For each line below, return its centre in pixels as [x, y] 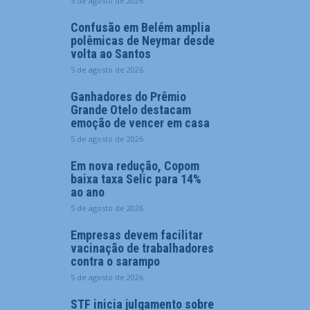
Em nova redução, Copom [135, 166]
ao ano [88, 192]
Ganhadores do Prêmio [128, 97]
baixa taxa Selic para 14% [136, 179]
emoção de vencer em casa [140, 123]
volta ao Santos [111, 54]
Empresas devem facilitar [137, 235]
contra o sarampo [115, 261]
